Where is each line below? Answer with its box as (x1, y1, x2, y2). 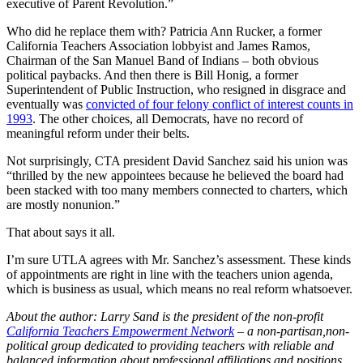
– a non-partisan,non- (234, 324, 349, 339)
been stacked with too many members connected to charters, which (6, 183, 348, 198)
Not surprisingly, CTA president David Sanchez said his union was (6, 154, 348, 169)
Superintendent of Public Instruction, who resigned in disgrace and (6, 83, 346, 97)
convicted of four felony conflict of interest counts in (86, 97, 353, 112)
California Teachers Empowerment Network (6, 324, 234, 339)
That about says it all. (6, 225, 115, 240)
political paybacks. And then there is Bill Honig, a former (6, 68, 298, 83)
